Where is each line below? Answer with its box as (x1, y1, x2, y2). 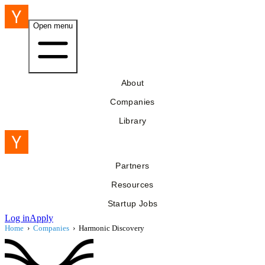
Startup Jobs (107, 199, 158, 208)
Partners (115, 161, 150, 170)
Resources (111, 180, 154, 189)
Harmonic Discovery (79, 224, 144, 232)
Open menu (33, 21, 73, 30)
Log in (5, 213, 30, 223)
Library (118, 116, 147, 125)
